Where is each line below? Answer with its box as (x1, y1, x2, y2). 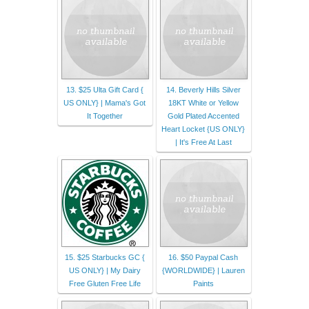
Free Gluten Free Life (68, 279, 141, 288)
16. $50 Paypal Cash (168, 252, 238, 261)
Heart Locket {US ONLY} (161, 124, 245, 133)
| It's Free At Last (175, 137, 232, 146)
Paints (192, 279, 214, 288)
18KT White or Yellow (168, 98, 239, 107)
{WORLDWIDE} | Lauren (161, 266, 245, 275)
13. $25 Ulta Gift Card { (66, 85, 143, 94)
